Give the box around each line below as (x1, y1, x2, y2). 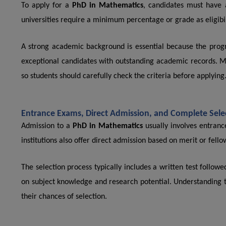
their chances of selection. (21, 193, 107, 201)
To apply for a (21, 2, 73, 10)
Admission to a (21, 122, 73, 131)
